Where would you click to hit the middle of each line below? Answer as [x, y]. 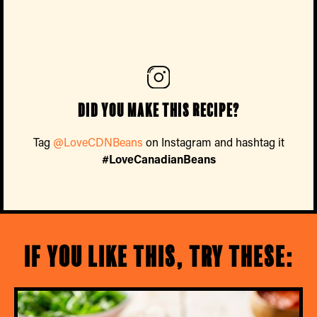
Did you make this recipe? [158, 110]
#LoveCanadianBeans [158, 158]
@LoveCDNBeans [98, 142]
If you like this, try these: [158, 257]
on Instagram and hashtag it [213, 142]
